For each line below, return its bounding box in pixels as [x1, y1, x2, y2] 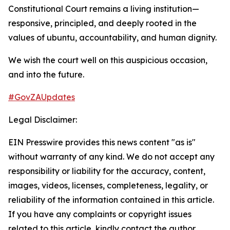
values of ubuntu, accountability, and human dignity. [8, 32, 217, 43]
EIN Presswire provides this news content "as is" [8, 137, 196, 147]
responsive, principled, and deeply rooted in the [8, 18, 197, 28]
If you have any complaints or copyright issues [8, 209, 191, 219]
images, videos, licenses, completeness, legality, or [8, 180, 208, 190]
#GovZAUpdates [8, 92, 75, 102]
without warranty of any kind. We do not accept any [8, 151, 215, 162]
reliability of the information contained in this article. [8, 195, 214, 205]
